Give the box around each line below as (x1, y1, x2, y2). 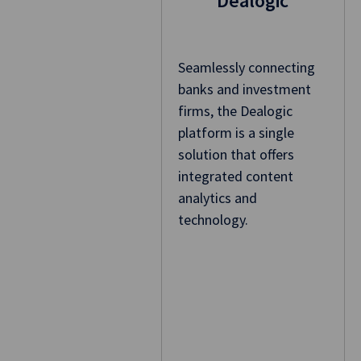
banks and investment (177, 80, 311, 99)
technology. (177, 210, 248, 230)
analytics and (177, 189, 257, 208)
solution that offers (177, 145, 294, 164)
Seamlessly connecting (177, 58, 315, 77)
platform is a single (177, 123, 294, 143)
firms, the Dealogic (177, 102, 293, 121)
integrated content (177, 167, 293, 186)
